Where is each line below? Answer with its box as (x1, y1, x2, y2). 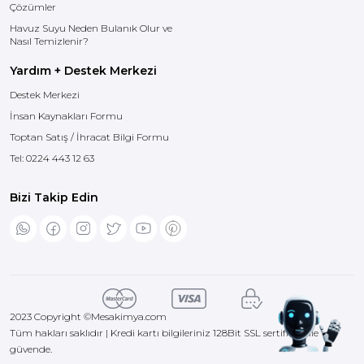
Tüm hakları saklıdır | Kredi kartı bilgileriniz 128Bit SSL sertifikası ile (10, 326, 318, 339)
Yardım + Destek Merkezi (10, 63, 157, 78)
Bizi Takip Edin (10, 190, 98, 205)
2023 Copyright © (10, 310, 91, 323)
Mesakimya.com (91, 310, 167, 323)
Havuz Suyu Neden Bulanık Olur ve (10, 22, 172, 34)
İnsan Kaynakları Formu (10, 110, 123, 122)
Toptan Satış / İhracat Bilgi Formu (10, 131, 169, 143)
